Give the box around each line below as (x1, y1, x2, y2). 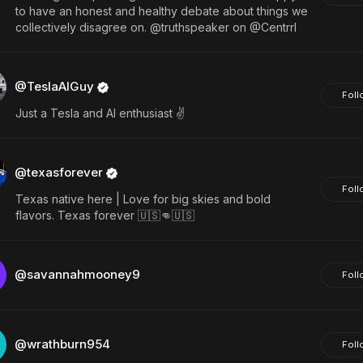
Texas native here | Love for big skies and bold (15, 192, 271, 206)
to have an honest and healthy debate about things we (15, 4, 308, 18)
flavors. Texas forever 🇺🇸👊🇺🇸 (15, 208, 194, 222)
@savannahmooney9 (14, 267, 140, 282)
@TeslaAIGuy (14, 79, 97, 94)
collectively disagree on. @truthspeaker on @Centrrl (15, 20, 297, 34)
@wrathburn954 (14, 336, 110, 352)
